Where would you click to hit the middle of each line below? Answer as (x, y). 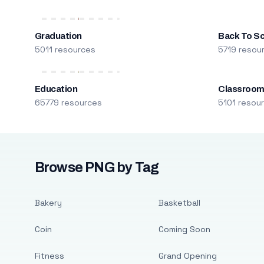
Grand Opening (187, 256)
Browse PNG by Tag (97, 168)
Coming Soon (184, 229)
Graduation (58, 36)
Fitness (49, 256)
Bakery (48, 203)
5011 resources (65, 49)
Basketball (179, 203)
